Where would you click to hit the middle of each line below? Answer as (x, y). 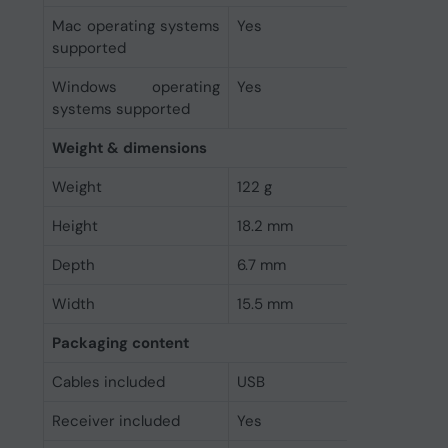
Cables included (108, 382)
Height (74, 226)
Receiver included (115, 421)
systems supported (120, 109)
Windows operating (135, 87)
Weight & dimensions (129, 148)
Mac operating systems (135, 26)
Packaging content (120, 343)
